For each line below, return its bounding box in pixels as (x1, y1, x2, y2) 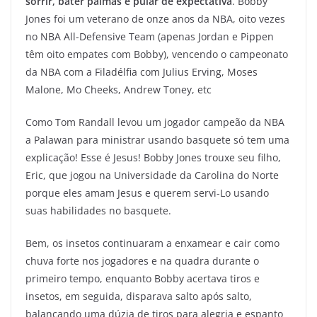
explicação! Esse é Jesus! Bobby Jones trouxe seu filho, (25, 151, 281, 164)
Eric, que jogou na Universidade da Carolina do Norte (25, 168, 279, 182)
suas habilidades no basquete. (25, 204, 171, 217)
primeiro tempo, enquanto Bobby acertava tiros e (25, 272, 260, 285)
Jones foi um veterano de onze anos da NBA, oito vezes (25, 12, 285, 25)
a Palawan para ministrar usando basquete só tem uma (25, 133, 289, 146)
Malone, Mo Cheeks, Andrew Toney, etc (25, 83, 212, 96)
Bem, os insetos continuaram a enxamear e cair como (25, 236, 279, 250)
